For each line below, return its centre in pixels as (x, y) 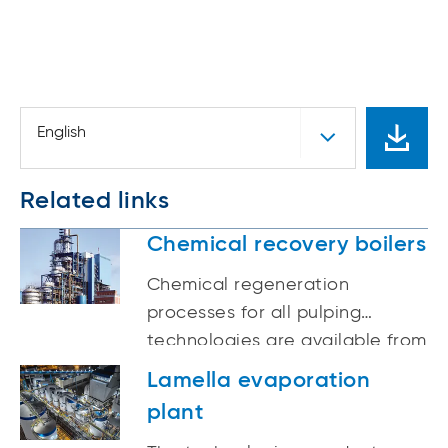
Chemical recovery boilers (286, 245)
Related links (95, 201)
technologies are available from (287, 341)
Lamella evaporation (259, 381)
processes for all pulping (254, 313)
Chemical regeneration (248, 285)
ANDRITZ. (186, 369)
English (61, 133)
